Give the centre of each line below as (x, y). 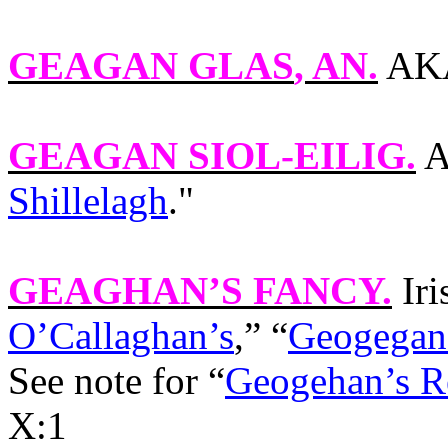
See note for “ (116, 380)
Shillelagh (88, 200)
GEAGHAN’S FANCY (195, 290)
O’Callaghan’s (121, 335)
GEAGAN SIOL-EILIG (207, 155)
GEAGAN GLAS (151, 65)
